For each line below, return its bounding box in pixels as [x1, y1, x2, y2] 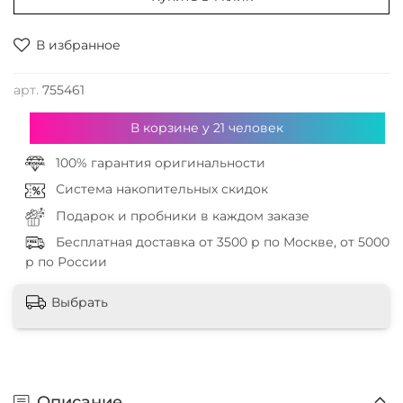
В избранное [36, 37, 121, 54]
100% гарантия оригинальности [55, 155, 265, 172]
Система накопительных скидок [55, 181, 268, 198]
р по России [24, 254, 107, 271]
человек [225, 120, 284, 137]
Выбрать [51, 293, 108, 310]
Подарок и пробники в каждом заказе [55, 207, 309, 224]
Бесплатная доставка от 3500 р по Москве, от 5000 [55, 234, 390, 250]
